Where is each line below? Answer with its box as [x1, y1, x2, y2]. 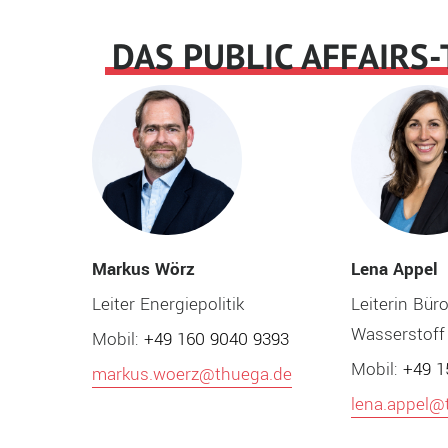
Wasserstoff [351, 321, 446, 347]
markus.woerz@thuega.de [91, 361, 292, 387]
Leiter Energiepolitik [91, 291, 244, 317]
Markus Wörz [91, 256, 195, 282]
